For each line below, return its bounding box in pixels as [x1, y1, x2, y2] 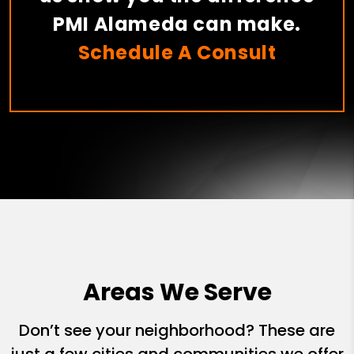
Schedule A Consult [77, 40, 277, 66]
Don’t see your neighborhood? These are [19, 319, 335, 342]
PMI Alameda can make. [53, 11, 301, 38]
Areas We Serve [82, 276, 272, 310]
